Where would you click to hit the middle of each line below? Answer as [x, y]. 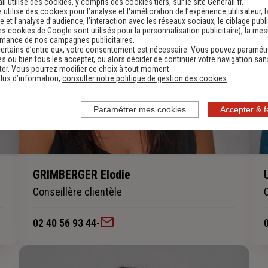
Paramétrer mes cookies [140, 110]
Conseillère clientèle [77, 192]
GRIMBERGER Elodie [81, 175]
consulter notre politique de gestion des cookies [144, 79]
